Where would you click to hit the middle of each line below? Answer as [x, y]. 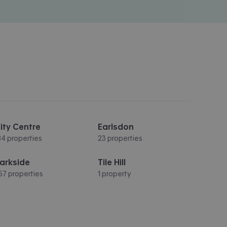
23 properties [120, 138]
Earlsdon [116, 126]
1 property [114, 174]
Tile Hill [111, 162]
